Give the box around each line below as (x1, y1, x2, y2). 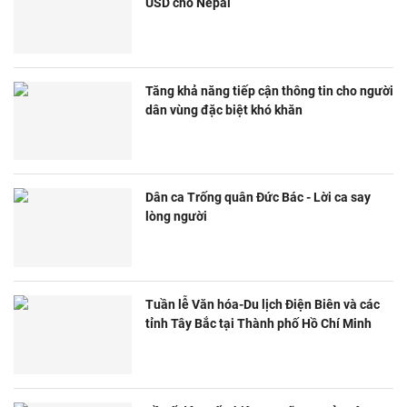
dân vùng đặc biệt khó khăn (145, 102, 303, 117)
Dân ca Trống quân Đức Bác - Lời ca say (145, 190, 371, 205)
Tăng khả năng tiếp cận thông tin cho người (145, 83, 393, 98)
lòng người (145, 209, 207, 224)
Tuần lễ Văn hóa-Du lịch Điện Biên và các (145, 296, 380, 312)
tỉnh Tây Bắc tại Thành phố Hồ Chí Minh (145, 315, 372, 331)
